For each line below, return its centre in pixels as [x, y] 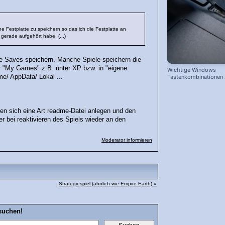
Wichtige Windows [192, 70]
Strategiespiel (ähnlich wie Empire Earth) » [108, 183]
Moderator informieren [127, 140]
